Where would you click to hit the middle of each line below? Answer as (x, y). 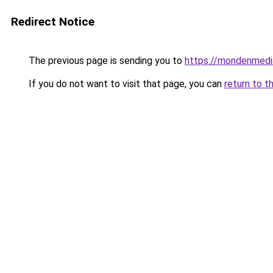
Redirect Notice (53, 22)
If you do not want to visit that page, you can (125, 84)
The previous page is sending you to (105, 61)
